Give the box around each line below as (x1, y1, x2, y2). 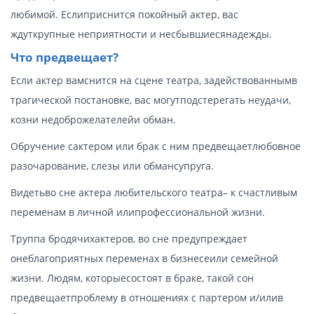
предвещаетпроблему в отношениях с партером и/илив (11, 290, 283, 304)
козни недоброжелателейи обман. (11, 112, 176, 126)
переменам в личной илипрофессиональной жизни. (11, 205, 265, 219)
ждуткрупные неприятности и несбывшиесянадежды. (11, 27, 272, 41)
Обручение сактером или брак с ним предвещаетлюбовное (11, 139, 301, 153)
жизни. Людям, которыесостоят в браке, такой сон (11, 271, 254, 285)
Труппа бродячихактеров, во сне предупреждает (11, 231, 247, 245)
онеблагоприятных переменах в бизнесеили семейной (11, 251, 278, 265)
